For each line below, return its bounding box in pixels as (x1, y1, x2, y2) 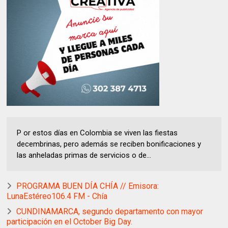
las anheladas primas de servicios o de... (17, 151, 152, 160)
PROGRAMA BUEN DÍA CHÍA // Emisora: (16, 181, 159, 191)
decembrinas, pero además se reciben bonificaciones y (17, 139, 202, 149)
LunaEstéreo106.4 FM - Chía (7, 191, 108, 202)
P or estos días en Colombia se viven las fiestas (17, 128, 178, 138)
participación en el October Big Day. (7, 217, 133, 227)
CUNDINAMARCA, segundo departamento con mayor (16, 207, 204, 217)
